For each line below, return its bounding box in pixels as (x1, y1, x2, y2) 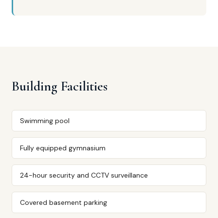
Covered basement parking (20, 198, 107, 207)
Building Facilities (12, 78, 108, 94)
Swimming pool (20, 116, 70, 125)
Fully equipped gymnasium (20, 144, 106, 152)
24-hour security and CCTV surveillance (20, 171, 148, 180)
